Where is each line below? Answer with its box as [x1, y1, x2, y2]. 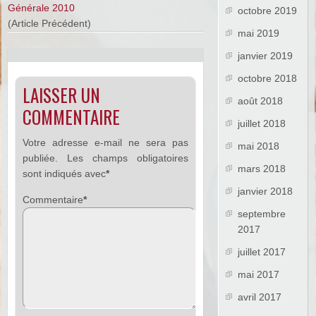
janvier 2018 [238, 186, 293, 197]
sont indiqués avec [23, 167, 107, 179]
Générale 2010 [8, 1, 75, 13]
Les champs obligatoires [67, 152, 188, 164]
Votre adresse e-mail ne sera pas [23, 136, 188, 148]
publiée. [23, 152, 59, 164]
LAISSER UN [23, 81, 101, 108]
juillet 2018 [238, 118, 286, 130]
